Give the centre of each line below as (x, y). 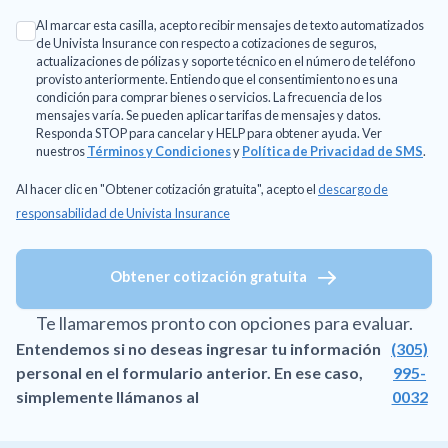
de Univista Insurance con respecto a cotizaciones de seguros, (206, 42)
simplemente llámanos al (107, 396)
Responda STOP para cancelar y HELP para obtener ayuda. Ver (209, 132)
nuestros (61, 150)
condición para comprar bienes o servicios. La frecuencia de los (209, 96)
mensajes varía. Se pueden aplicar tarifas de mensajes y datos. (208, 114)
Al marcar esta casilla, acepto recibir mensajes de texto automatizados (230, 24)
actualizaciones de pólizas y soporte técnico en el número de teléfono (225, 60)
